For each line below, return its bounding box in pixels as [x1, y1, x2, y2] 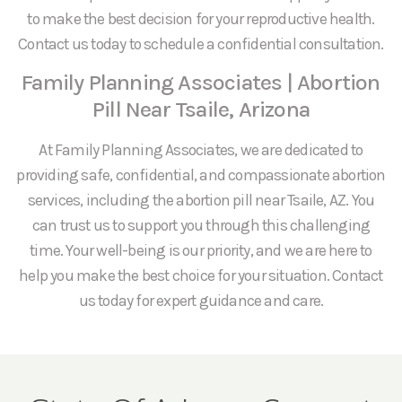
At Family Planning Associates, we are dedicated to [39, 140, 363, 159]
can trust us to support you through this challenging [31, 215, 371, 234]
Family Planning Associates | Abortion [22, 68, 380, 95]
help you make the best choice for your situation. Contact [19, 266, 383, 284]
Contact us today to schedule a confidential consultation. [18, 34, 384, 53]
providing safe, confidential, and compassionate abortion [16, 165, 386, 184]
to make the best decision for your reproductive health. [27, 9, 375, 28]
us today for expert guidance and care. [78, 291, 324, 310]
